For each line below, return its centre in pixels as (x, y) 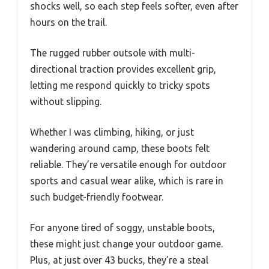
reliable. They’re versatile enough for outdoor (128, 165)
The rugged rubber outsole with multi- (113, 53)
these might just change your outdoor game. (126, 244)
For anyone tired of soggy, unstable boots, (122, 228)
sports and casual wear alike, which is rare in (127, 181)
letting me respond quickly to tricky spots (120, 86)
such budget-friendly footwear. (97, 197)
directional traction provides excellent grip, (123, 69)
